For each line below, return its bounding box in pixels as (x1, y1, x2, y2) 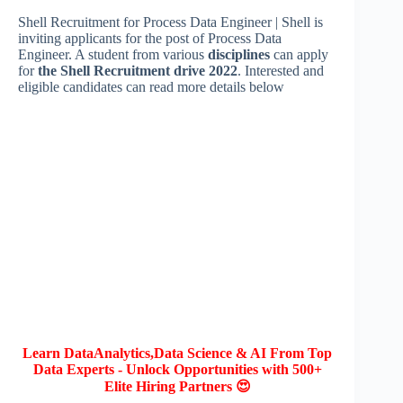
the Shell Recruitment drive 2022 (34, 63, 237, 79)
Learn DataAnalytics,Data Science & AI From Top (22, 345, 333, 362)
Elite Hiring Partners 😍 (103, 379, 251, 395)
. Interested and (237, 63, 324, 79)
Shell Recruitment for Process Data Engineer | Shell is (18, 14, 323, 31)
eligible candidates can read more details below (18, 79, 288, 95)
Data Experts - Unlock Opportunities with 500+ (32, 362, 322, 378)
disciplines (208, 47, 273, 63)
